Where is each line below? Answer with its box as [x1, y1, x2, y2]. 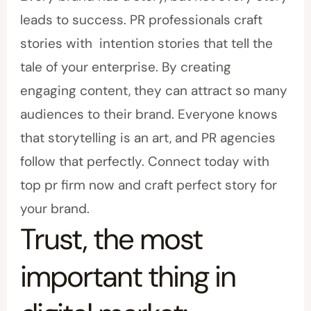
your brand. [20, 200, 90, 218]
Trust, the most [20, 220, 203, 259]
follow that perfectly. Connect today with [20, 153, 270, 171]
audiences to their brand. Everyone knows [20, 106, 278, 124]
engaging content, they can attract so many [20, 82, 288, 100]
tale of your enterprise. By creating [20, 58, 232, 76]
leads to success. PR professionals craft [20, 11, 263, 29]
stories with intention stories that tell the [20, 35, 274, 53]
